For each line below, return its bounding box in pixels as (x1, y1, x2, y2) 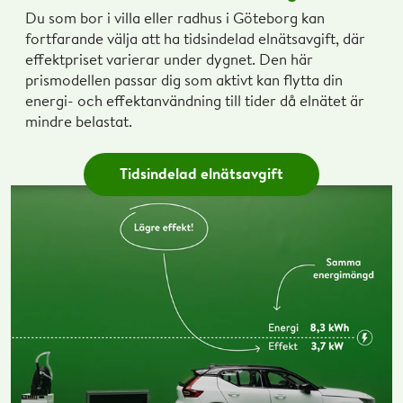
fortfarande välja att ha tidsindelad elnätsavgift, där (25, 28, 365, 49)
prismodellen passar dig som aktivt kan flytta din (25, 69, 343, 91)
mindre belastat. (25, 111, 132, 132)
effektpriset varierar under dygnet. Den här (25, 49, 313, 70)
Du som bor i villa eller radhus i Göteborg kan (25, 7, 325, 29)
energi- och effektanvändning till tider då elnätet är (25, 90, 364, 112)
